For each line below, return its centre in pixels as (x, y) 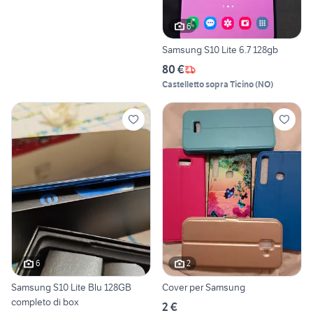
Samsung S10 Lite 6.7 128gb (220, 50)
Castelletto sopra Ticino (208, 85)
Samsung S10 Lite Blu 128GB (71, 287)
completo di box (45, 301)
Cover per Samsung (225, 287)
